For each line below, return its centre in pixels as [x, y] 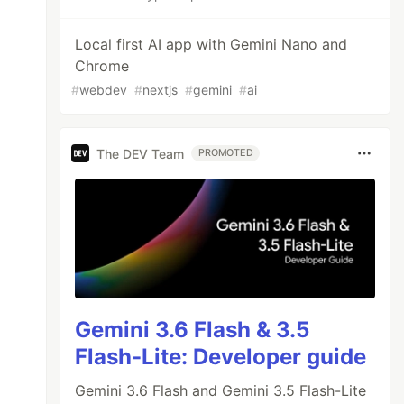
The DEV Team [141, 153]
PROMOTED [226, 153]
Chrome [102, 66]
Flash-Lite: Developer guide [221, 357]
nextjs [161, 90]
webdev [104, 90]
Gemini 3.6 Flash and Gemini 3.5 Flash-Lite [221, 391]
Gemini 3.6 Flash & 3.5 [193, 330]
